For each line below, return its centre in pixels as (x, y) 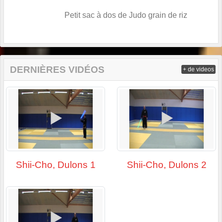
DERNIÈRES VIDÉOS (57, 70)
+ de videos (198, 70)
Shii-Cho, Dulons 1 (55, 165)
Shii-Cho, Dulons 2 (166, 165)
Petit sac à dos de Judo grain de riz (126, 15)
